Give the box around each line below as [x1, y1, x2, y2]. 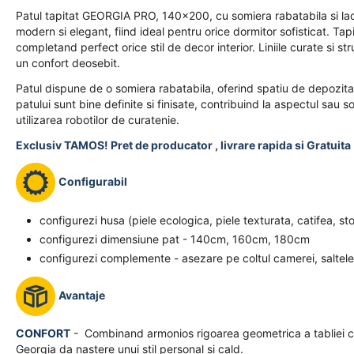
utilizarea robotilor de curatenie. [16, 113, 179, 126]
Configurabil [58, 174, 127, 188]
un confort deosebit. [16, 56, 120, 70]
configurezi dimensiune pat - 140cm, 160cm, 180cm [40, 232, 310, 246]
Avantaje [58, 288, 105, 302]
